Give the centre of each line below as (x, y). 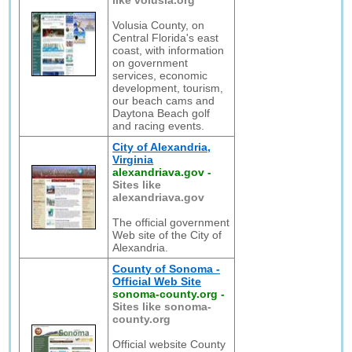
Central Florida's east (166, 38)
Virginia (133, 159)
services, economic (160, 75)
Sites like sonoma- (162, 306)
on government (150, 63)
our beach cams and (164, 101)
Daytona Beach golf (161, 113)
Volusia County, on (159, 25)
